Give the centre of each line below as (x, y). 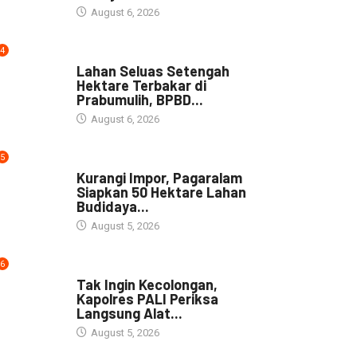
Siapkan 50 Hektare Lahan (161, 192)
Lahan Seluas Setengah (153, 71)
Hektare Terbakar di (141, 85)
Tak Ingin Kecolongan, (147, 284)
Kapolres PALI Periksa (147, 298)
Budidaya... (112, 206)
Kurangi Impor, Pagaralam (159, 177)
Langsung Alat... (129, 313)
